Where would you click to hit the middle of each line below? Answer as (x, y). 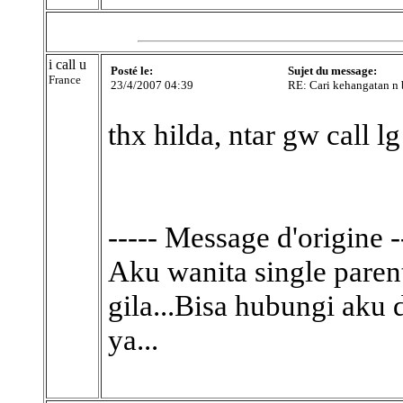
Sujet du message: (332, 71)
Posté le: (132, 71)
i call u (67, 64)
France (65, 80)
